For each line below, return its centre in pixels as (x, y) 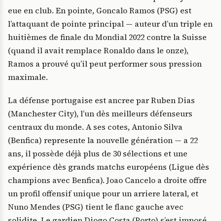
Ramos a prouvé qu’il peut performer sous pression (105, 64)
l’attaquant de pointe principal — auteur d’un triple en (110, 24)
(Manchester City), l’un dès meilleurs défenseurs (100, 114)
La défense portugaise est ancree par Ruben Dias (101, 100)
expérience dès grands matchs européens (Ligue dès (109, 167)
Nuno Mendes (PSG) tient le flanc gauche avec (96, 207)
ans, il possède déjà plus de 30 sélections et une (98, 154)
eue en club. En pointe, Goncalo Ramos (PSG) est (100, 11)
